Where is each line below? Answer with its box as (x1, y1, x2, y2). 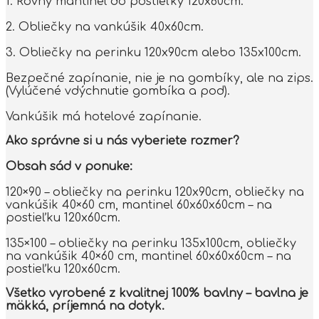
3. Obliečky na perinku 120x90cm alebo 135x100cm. (6, 46, 301, 59)
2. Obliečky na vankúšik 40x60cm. (6, 20, 204, 33)
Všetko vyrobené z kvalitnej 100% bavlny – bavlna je (6, 286, 308, 300)
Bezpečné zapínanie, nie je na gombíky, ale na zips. (6, 71, 313, 85)
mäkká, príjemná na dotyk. (6, 299, 164, 313)
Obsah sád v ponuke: (6, 159, 132, 173)
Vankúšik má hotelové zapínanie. (6, 110, 202, 123)
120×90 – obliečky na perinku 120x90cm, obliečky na (6, 185, 304, 199)
